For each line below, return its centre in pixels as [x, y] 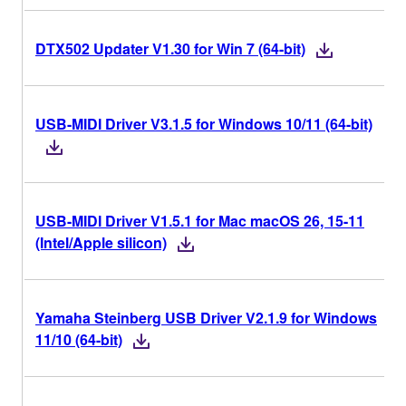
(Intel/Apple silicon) [101, 242]
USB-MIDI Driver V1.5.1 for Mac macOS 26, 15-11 [200, 220]
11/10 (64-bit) [79, 339]
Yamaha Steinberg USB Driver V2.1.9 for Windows [206, 317]
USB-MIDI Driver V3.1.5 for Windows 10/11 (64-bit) [204, 123]
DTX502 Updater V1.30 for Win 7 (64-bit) [170, 48]
